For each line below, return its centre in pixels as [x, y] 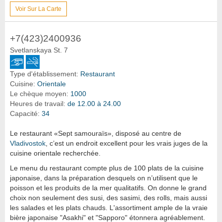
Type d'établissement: [44, 74]
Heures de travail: [38, 104]
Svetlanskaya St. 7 [39, 50]
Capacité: [25, 114]
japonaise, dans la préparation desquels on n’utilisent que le [104, 178]
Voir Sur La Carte [38, 9]
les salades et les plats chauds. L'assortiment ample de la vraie [109, 208]
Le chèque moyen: [39, 94]
